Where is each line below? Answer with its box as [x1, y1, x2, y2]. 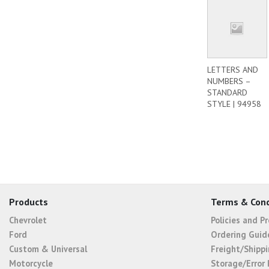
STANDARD [207, 86, 247, 98]
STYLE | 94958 [207, 98, 261, 109]
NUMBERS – [207, 75, 250, 86]
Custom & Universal [9, 243, 87, 255]
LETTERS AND [207, 64, 258, 75]
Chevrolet [9, 214, 47, 226]
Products [9, 196, 48, 208]
